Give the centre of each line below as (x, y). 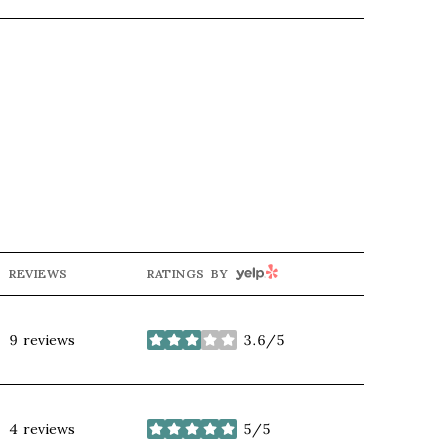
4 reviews (42, 428)
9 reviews (42, 339)
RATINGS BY (187, 274)
